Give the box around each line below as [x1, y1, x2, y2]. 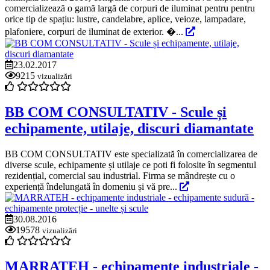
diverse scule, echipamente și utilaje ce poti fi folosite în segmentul [5, 159, 256, 170]
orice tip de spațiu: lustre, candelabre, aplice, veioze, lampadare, [5, 14, 246, 25]
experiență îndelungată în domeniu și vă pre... [5, 181, 180, 192]
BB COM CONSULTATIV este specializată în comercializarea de [5, 148, 257, 159]
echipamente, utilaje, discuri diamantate [5, 120, 254, 136]
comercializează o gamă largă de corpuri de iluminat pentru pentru [5, 3, 255, 14]
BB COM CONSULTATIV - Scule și [5, 104, 227, 120]
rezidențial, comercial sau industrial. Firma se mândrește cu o [5, 170, 235, 181]
